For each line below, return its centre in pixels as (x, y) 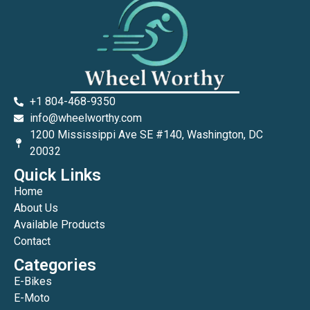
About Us (36, 208)
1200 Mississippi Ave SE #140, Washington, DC (146, 134)
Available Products (60, 224)
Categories (55, 265)
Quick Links (57, 175)
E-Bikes (33, 281)
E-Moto (32, 298)
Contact (32, 241)
